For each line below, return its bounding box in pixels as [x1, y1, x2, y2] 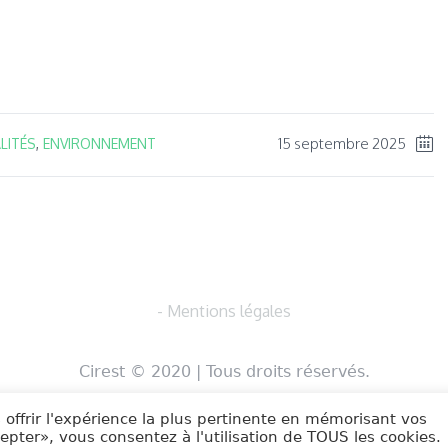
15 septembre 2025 [278, 133, 407, 153]
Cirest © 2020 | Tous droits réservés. [78, 362, 370, 381]
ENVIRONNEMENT [43, 134, 156, 152]
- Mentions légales [157, 301, 291, 321]
